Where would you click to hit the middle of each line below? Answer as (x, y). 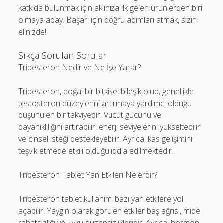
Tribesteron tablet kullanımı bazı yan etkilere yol (101, 199)
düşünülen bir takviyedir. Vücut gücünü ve (90, 115)
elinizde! (33, 32)
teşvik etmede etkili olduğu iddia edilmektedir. (96, 151)
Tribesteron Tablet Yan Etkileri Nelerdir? (88, 175)
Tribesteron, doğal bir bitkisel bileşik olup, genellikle (106, 91)
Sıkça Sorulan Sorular (62, 55)
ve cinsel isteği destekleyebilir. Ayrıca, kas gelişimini (106, 139)
